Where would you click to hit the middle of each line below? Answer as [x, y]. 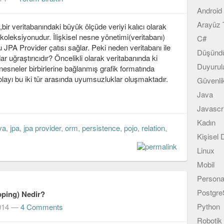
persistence [101, 128]
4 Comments [42, 207]
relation [153, 128]
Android [209, 10]
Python [208, 206]
